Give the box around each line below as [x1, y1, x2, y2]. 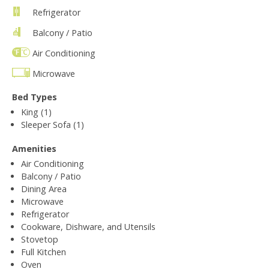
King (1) [21, 106, 52, 118]
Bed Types [12, 91, 57, 103]
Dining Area [21, 183, 67, 195]
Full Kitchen [21, 246, 66, 258]
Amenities [12, 142, 56, 154]
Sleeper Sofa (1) [21, 118, 84, 130]
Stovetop [21, 233, 58, 245]
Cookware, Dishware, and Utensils [21, 220, 156, 232]
